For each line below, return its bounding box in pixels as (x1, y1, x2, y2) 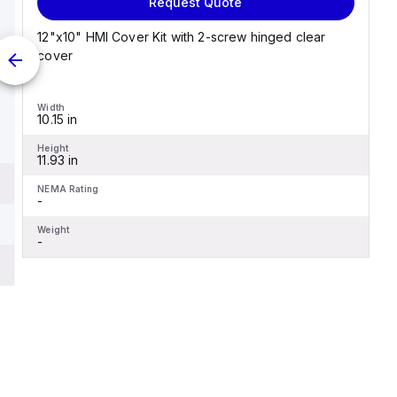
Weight (37, 224, 70, 235)
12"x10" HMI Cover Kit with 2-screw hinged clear (37, 29, 326, 44)
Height (37, 143, 69, 153)
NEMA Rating (37, 183, 98, 194)
